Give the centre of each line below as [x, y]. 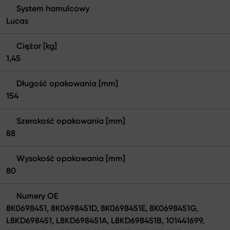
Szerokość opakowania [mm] [71, 121]
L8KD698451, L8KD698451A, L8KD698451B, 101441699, [105, 220]
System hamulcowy [53, 8]
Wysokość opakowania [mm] [71, 158]
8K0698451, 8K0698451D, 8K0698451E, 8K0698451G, [102, 208]
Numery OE [37, 196]
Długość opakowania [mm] [67, 83]
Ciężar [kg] [37, 46]
